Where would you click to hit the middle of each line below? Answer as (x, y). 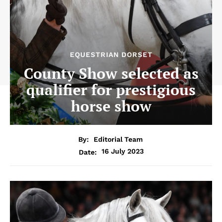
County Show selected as (111, 74)
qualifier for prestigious (111, 90)
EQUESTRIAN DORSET (111, 55)
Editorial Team (118, 139)
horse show (111, 106)
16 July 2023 (122, 151)
